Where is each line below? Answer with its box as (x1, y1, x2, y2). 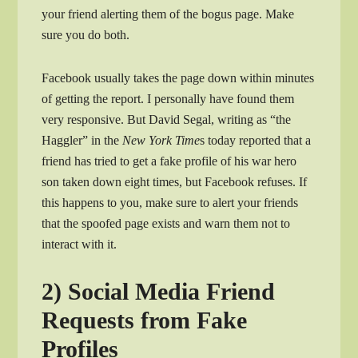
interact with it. (42, 237, 117, 252)
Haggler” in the (42, 133, 123, 148)
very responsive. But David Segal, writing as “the (42, 113, 292, 127)
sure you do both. (42, 28, 130, 42)
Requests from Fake (42, 307, 248, 334)
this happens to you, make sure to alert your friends (42, 196, 299, 210)
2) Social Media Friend (42, 278, 276, 305)
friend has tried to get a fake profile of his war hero (42, 154, 297, 169)
